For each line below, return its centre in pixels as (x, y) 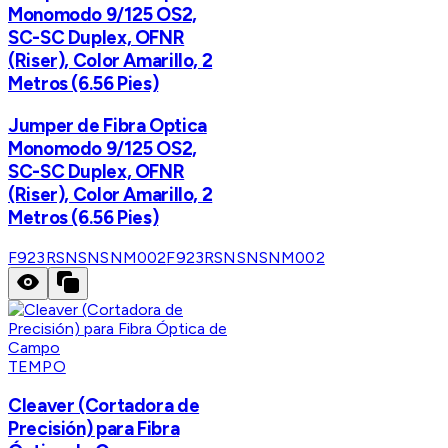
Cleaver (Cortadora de (104, 406)
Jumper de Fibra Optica (107, 125)
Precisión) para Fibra (94, 429)
